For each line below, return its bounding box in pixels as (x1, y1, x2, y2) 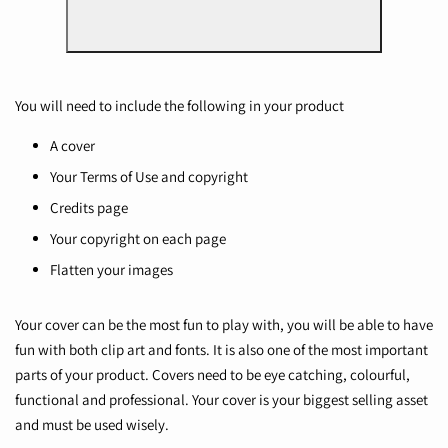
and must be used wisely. (15, 415, 169, 435)
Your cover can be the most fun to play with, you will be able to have (15, 315, 433, 335)
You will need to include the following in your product (15, 96, 344, 116)
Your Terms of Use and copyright (50, 167, 248, 187)
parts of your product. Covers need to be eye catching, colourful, (15, 365, 410, 385)
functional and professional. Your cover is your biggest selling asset (15, 390, 428, 410)
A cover (50, 136, 95, 156)
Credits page (50, 198, 128, 218)
